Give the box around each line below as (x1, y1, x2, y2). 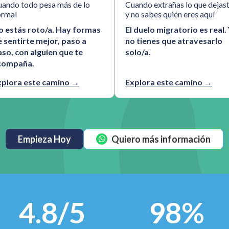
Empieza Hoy (18, 133, 71, 145)
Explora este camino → (125, 77, 212, 87)
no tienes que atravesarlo (125, 36, 222, 45)
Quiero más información (111, 133, 211, 145)
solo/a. (125, 47, 151, 57)
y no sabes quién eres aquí (125, 9, 215, 19)
